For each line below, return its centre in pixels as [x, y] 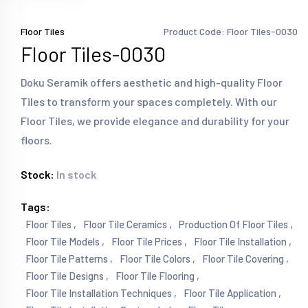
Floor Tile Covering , [245, 259]
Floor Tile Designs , [67, 276]
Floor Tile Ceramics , [128, 224]
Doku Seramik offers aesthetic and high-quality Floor [152, 82]
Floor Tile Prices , [149, 242]
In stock [76, 175]
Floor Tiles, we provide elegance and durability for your [155, 121]
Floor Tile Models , [65, 242]
